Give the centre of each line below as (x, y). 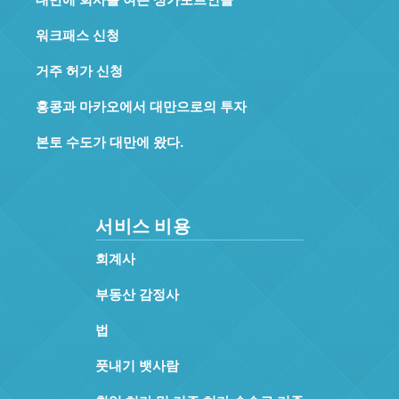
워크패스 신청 (77, 34)
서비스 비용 (143, 226)
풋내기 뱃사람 (137, 365)
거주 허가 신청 (79, 70)
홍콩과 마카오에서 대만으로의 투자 (141, 106)
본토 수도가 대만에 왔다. (110, 141)
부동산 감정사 (137, 293)
